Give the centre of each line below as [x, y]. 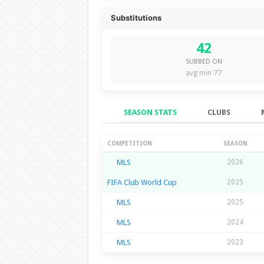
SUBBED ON [204, 61]
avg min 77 [204, 73]
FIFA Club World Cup [142, 182]
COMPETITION [129, 143]
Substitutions [136, 17]
